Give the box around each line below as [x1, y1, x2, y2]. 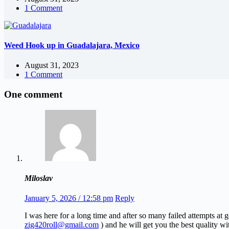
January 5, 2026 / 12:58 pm [25, 194, 113, 203]
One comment [4, 88, 62, 100]
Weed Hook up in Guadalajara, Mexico [4, 40, 140, 50]
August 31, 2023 [25, 61, 79, 70]
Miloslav [25, 173, 53, 182]
